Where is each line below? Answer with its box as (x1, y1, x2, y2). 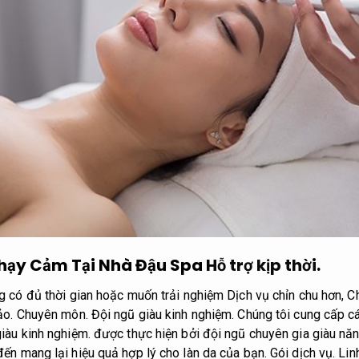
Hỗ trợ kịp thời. (206, 254, 321, 277)
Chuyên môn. (16, 307, 88, 323)
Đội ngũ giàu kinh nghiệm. (91, 307, 235, 323)
